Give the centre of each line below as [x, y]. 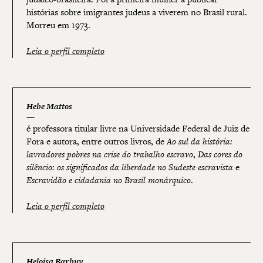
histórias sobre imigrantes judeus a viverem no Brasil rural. [136, 12]
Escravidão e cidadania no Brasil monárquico [108, 180]
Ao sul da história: [199, 141]
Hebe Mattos [49, 107]
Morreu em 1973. [58, 25]
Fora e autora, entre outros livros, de [96, 141]
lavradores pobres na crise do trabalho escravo [109, 154]
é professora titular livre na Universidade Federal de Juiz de [138, 129]
